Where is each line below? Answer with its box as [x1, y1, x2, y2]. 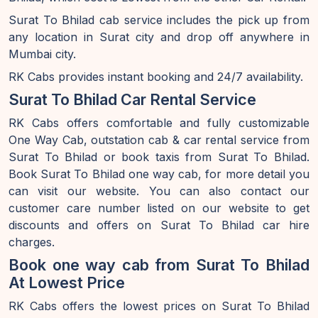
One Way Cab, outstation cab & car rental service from [9, 133, 309, 147]
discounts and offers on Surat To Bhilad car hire [9, 218, 309, 232]
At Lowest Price [9, 273, 125, 292]
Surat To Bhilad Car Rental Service [9, 90, 256, 109]
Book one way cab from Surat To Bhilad [9, 256, 309, 274]
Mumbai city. [9, 47, 76, 61]
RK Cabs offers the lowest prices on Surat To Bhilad [9, 299, 309, 313]
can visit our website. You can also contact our [9, 184, 309, 198]
